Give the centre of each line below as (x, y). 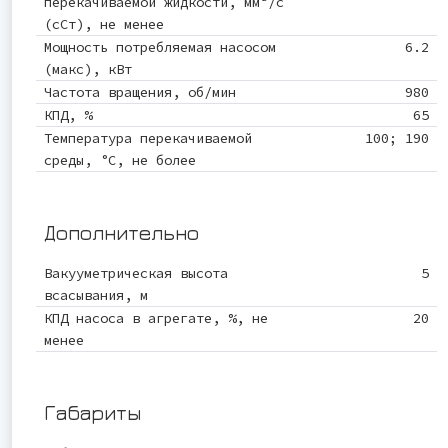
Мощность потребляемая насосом (160, 46)
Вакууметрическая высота (136, 272)
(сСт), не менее (104, 23)
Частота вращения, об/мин (140, 91)
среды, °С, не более (120, 159)
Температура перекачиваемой (148, 137)
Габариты (92, 412)
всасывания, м (96, 294)
